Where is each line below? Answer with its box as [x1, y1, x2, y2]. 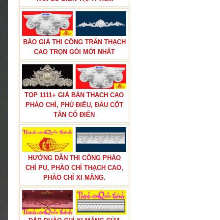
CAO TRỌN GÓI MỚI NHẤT [33, 48, 115, 55]
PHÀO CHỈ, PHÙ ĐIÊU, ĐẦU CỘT [25, 101, 123, 109]
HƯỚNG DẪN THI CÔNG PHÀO [27, 154, 121, 162]
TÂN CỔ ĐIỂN [54, 111, 95, 118]
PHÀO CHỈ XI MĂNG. [43, 174, 106, 181]
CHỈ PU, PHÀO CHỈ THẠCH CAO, [25, 164, 123, 171]
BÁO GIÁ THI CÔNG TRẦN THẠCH [23, 38, 126, 46]
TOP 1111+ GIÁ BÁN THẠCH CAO [25, 91, 124, 99]
